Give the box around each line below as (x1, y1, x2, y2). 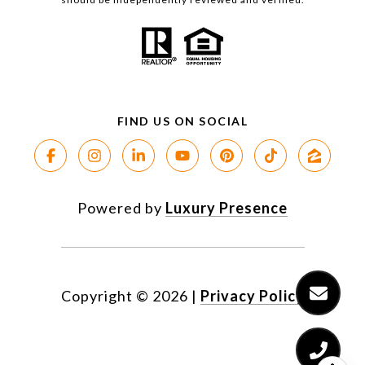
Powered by (77, 199, 165, 218)
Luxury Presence (165, 199, 288, 218)
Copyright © (60, 287, 149, 306)
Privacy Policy (200, 287, 305, 306)
